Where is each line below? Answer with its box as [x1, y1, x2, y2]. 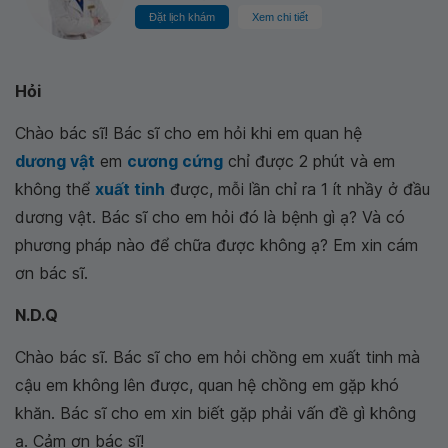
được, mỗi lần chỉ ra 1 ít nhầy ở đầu [165, 179, 430, 199]
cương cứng [127, 151, 223, 171]
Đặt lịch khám [149, 11, 215, 23]
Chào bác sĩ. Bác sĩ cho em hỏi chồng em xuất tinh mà [15, 347, 420, 367]
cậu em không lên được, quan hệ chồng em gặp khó [15, 375, 399, 395]
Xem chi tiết [252, 11, 308, 23]
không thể [15, 179, 90, 199]
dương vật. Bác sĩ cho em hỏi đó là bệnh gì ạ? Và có [15, 207, 405, 227]
